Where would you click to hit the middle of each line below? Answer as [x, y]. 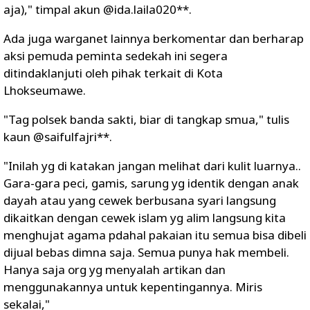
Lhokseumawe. [45, 90]
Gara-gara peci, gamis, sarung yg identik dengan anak [151, 183]
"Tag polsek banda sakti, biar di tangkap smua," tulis [146, 119]
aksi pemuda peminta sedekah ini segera [116, 56]
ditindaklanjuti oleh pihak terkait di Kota [113, 73]
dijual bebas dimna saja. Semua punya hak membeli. [146, 252]
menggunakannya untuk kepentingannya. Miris [133, 287]
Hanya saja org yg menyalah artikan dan [115, 270]
